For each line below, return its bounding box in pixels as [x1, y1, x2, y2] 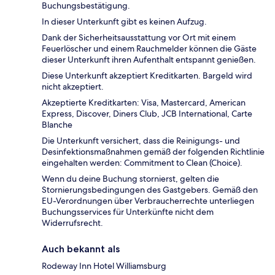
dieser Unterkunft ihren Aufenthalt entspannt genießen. [42, 54, 256, 66]
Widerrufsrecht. [42, 217, 103, 229]
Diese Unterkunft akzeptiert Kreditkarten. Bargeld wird [42, 70, 252, 82]
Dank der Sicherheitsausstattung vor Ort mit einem [42, 32, 236, 44]
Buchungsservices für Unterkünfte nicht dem [42, 206, 214, 218]
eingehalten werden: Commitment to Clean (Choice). [42, 157, 242, 169]
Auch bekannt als [42, 243, 120, 255]
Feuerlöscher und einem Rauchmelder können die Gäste [42, 43, 257, 55]
